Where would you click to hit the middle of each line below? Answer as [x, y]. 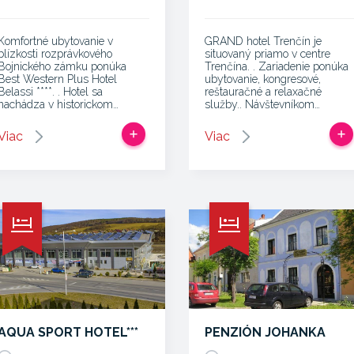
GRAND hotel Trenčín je [263, 41]
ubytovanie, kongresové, [263, 79]
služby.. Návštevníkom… [262, 104]
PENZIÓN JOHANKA [265, 332]
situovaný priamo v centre [267, 54]
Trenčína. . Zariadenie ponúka [277, 66]
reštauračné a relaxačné [263, 92]
